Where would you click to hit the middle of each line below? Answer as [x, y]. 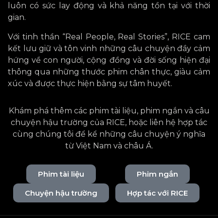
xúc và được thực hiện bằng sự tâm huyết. [90, 84]
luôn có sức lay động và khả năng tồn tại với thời [109, 6]
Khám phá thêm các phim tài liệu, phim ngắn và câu [109, 111]
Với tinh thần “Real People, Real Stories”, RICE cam [109, 37]
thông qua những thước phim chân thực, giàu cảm [109, 72]
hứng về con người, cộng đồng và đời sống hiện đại [109, 60]
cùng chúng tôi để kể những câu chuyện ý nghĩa [109, 134]
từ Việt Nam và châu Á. [109, 146]
